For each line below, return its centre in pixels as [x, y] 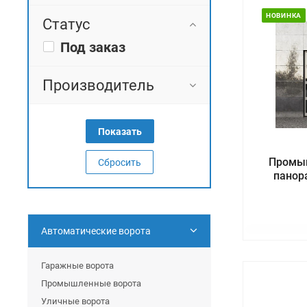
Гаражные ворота [77, 265]
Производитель [98, 85]
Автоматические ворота [96, 231]
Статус [66, 24]
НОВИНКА [284, 15]
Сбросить [120, 162]
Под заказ [93, 47]
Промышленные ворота [91, 283]
